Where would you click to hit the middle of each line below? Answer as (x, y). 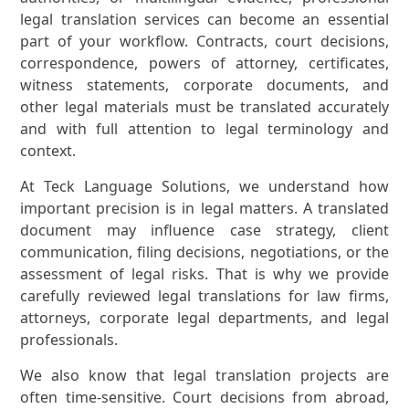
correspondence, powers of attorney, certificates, (204, 63)
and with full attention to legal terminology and (204, 128)
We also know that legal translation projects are (204, 375)
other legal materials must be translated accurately (204, 106)
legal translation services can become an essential (204, 19)
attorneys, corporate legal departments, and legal (204, 317)
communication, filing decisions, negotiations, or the (204, 252)
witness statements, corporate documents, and (204, 84)
